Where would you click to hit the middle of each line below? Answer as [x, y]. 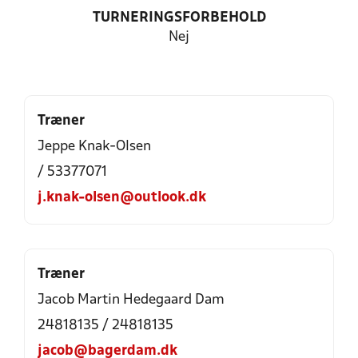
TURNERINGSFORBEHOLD [179, 18]
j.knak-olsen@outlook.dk [122, 198]
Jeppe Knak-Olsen [94, 147]
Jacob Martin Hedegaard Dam [131, 300]
